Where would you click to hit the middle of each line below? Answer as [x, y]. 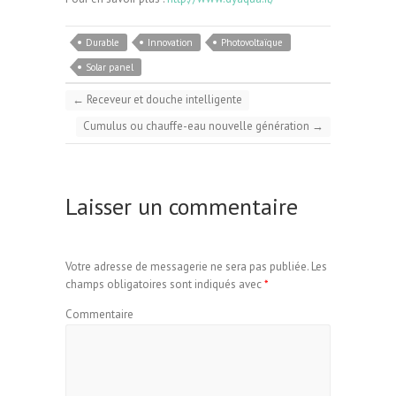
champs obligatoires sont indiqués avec [165, 285]
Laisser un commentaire [182, 206]
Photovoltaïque [252, 42]
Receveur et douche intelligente [163, 99]
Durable [103, 42]
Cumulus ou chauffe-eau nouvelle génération [198, 126]
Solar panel [110, 67]
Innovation [170, 42]
